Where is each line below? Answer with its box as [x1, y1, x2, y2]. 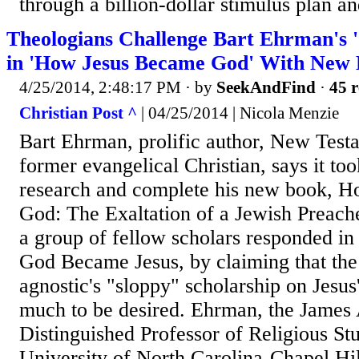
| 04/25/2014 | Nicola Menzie [137, 103, 339, 123]
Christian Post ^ [19, 103, 137, 123]
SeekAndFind [216, 78, 316, 98]
